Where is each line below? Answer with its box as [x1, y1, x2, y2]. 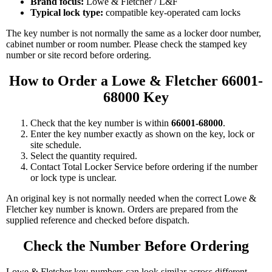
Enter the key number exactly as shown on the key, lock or [30, 128, 254, 139]
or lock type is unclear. [30, 172, 117, 183]
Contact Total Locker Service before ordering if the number [30, 161, 257, 172]
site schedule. [30, 139, 81, 150]
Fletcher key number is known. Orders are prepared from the [6, 203, 238, 214]
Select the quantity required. [30, 150, 137, 161]
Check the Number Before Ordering [23, 237, 249, 254]
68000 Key [103, 89, 169, 105]
